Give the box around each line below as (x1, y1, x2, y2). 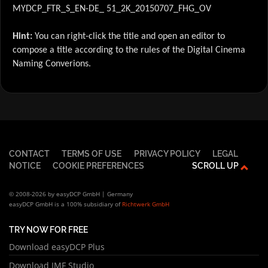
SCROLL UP (191, 160, 240, 170)
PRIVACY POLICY (133, 148, 200, 159)
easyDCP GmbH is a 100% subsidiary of (9, 200, 122, 209)
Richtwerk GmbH (122, 200, 169, 209)
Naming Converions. (13, 59, 91, 69)
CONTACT (9, 148, 50, 159)
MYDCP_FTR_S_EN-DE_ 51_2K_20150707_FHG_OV (13, 4, 211, 14)
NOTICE (9, 160, 41, 170)
